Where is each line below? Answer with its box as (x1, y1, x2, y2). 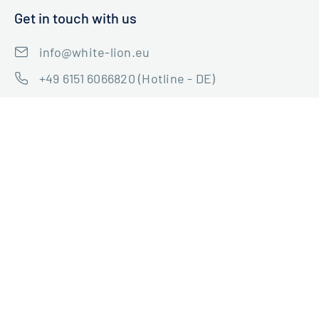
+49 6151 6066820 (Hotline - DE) (39, 70, 216, 86)
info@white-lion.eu (39, 43, 150, 60)
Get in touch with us (14, 9, 137, 26)
